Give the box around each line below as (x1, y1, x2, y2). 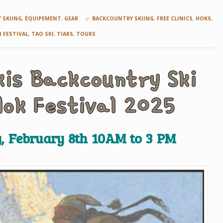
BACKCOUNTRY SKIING (92, 15, 154, 22)
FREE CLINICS (156, 15, 193, 22)
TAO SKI (31, 30, 54, 38)
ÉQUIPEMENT (24, 15, 61, 22)
